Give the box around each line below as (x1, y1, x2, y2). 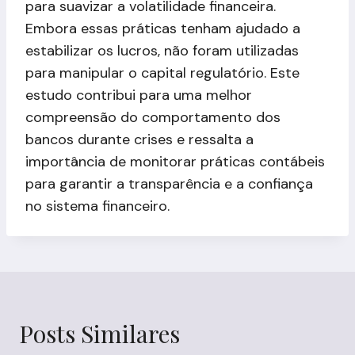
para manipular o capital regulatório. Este (25, 63, 300, 82)
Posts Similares (19, 317, 180, 349)
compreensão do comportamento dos (25, 107, 281, 127)
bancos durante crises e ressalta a (25, 129, 254, 149)
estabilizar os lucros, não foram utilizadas (25, 40, 299, 60)
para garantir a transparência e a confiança (25, 174, 313, 193)
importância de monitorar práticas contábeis (25, 151, 325, 171)
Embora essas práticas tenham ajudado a (25, 18, 300, 38)
